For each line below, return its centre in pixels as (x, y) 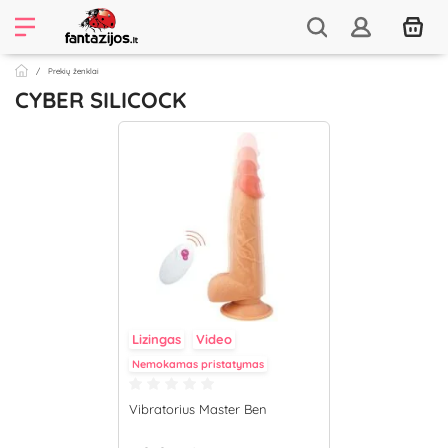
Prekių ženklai (73, 71)
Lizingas (156, 339)
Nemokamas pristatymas (198, 364)
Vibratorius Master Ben (198, 409)
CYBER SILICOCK (100, 100)
